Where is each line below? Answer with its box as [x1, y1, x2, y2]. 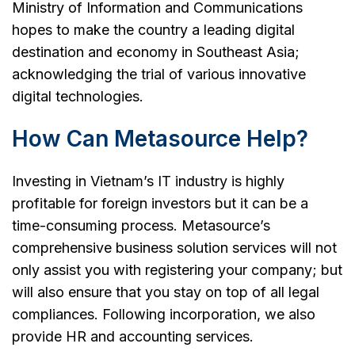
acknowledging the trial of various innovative [12, 65, 306, 82]
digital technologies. [12, 87, 143, 105]
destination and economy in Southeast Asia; [12, 43, 300, 60]
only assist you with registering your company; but [12, 261, 342, 278]
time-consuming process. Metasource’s [12, 216, 270, 234]
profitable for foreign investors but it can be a [12, 194, 308, 212]
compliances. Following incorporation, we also [12, 305, 315, 323]
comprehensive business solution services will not [12, 239, 337, 256]
